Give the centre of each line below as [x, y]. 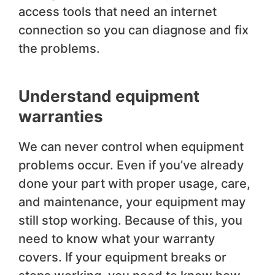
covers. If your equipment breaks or [122, 258]
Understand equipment [109, 96]
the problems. [59, 49]
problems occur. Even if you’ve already [131, 165]
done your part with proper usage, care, [134, 184]
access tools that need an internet [118, 12]
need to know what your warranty [117, 239]
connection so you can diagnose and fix [134, 30]
